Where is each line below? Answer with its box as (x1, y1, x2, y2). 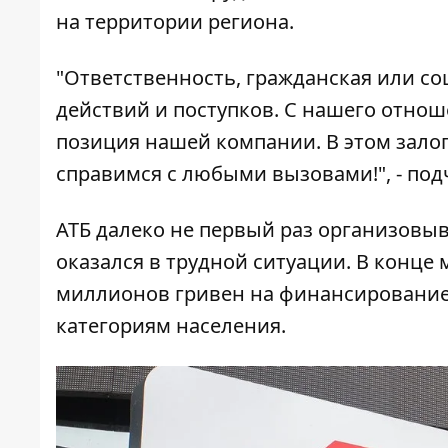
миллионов (56, 280, 170, 308)
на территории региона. (56, 8, 294, 36)
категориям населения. (56, 312, 286, 340)
